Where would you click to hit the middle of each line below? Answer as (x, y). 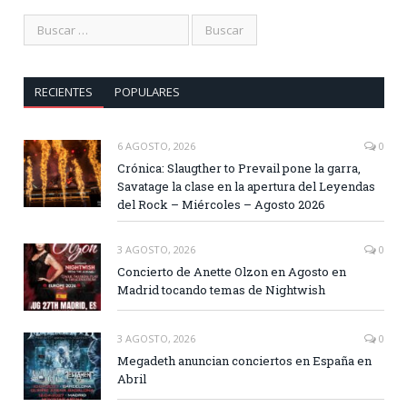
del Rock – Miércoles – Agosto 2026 (221, 205)
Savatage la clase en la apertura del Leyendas (246, 187)
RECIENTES (63, 92)
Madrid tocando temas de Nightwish (221, 290)
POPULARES (147, 92)
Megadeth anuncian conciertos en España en (244, 361)
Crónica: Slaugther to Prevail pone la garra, (239, 169)
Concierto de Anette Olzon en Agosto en (232, 272)
